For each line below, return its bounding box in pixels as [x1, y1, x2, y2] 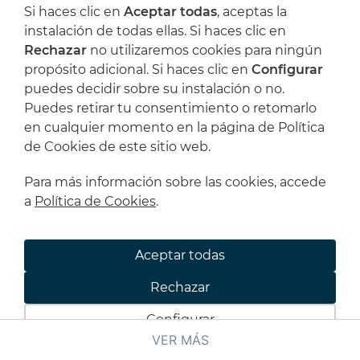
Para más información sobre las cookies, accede [24, 174, 326, 190]
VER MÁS [151, 332, 209, 348]
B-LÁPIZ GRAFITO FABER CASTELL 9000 [26, 210, 293, 225]
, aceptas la [217, 4, 287, 19]
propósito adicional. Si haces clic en [24, 62, 252, 77]
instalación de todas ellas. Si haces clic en [24, 23, 286, 39]
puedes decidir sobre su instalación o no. [24, 81, 284, 96]
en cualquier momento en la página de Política [24, 120, 325, 135]
